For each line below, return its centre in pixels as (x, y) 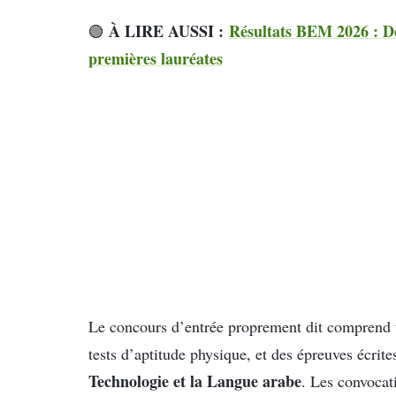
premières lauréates (156, 58)
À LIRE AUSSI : (169, 30)
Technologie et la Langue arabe (195, 381)
